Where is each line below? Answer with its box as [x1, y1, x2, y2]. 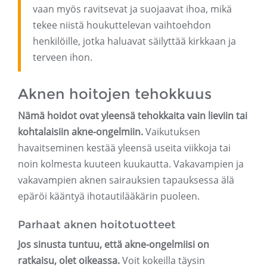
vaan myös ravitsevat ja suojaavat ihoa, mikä [33, 2, 232, 16]
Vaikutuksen [143, 125, 200, 139]
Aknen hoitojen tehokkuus [18, 85, 212, 103]
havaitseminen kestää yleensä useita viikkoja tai [18, 141, 231, 155]
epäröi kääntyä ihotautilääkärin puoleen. [18, 190, 200, 203]
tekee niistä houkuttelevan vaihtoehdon [33, 18, 211, 32]
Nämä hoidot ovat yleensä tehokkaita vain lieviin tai [18, 109, 247, 123]
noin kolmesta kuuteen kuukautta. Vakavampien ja [18, 157, 244, 171]
